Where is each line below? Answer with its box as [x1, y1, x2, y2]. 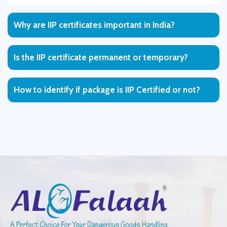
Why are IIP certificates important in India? [14, 20, 175, 30]
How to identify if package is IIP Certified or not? [14, 85, 200, 95]
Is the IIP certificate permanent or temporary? [14, 52, 188, 63]
